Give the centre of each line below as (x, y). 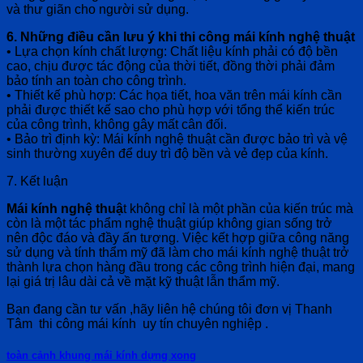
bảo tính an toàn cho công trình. (96, 80)
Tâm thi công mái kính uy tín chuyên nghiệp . (137, 323)
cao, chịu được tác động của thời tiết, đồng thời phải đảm (171, 66)
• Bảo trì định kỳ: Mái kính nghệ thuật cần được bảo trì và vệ (177, 139)
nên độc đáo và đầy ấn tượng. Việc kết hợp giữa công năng (178, 237)
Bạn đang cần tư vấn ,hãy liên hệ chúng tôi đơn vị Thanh (169, 309)
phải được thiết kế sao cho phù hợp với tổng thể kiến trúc (171, 109)
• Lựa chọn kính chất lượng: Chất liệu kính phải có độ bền (172, 51)
